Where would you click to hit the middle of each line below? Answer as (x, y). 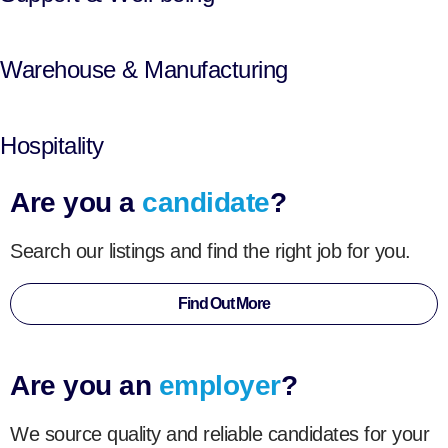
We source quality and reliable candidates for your (219, 433)
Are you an (84, 385)
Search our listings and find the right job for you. (210, 250)
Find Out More (224, 303)
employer (219, 385)
